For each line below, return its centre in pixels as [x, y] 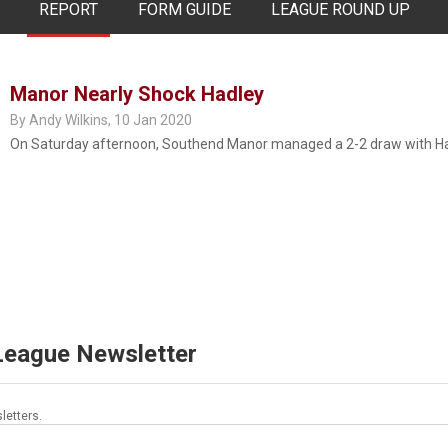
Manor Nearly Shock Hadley [137, 94]
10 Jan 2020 [153, 120]
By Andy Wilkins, [62, 120]
